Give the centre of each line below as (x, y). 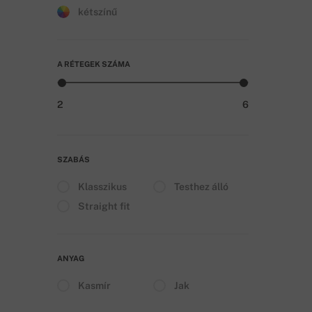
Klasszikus (102, 186)
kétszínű (97, 11)
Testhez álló (201, 186)
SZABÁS (73, 159)
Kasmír (94, 285)
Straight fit (104, 206)
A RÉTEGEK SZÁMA (94, 64)
